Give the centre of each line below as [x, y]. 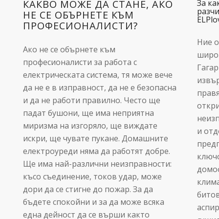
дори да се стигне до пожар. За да [88, 189]
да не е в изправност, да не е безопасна [99, 87]
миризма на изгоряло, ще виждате [90, 125]
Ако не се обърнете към [69, 49]
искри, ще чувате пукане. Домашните [95, 138]
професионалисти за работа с [80, 62]
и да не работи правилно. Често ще [91, 100]
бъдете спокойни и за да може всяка [93, 202]
